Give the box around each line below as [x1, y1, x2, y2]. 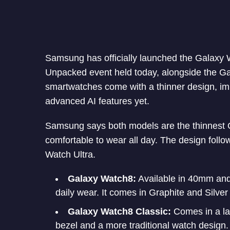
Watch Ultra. [45, 149, 95, 160]
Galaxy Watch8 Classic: [68, 206, 171, 217]
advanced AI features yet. [45, 95, 149, 106]
